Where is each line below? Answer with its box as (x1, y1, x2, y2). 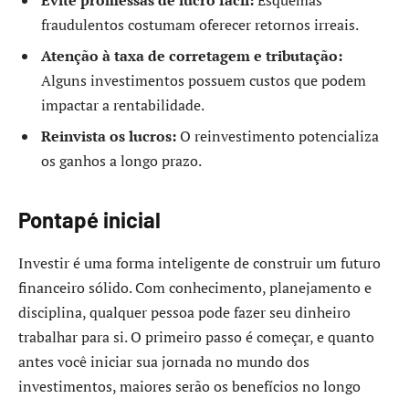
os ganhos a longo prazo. (41, 151, 202, 172)
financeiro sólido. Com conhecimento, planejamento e (18, 278, 372, 299)
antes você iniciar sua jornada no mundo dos (18, 351, 309, 372)
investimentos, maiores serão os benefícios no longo (18, 376, 361, 397)
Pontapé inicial (18, 205, 161, 233)
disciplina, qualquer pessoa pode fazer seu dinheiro (18, 302, 351, 323)
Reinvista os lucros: (41, 126, 176, 147)
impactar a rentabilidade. (41, 95, 204, 116)
